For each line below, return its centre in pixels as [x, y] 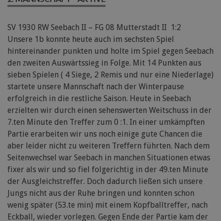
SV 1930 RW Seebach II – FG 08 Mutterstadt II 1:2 [94, 28]
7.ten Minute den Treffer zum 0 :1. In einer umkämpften [106, 122]
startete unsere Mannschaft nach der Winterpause [96, 87]
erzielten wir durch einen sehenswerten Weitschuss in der [110, 110]
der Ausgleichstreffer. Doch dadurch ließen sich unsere [105, 182]
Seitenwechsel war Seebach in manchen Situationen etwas [109, 158]
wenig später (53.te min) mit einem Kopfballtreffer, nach [108, 205]
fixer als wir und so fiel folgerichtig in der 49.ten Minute [108, 170]
